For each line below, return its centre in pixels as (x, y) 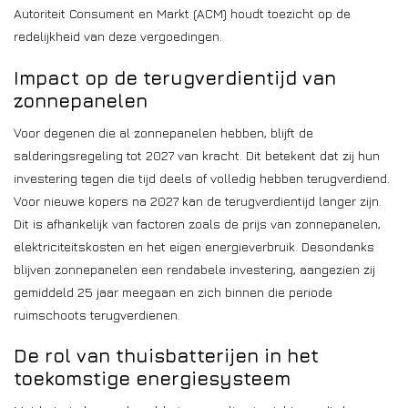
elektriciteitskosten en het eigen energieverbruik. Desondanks (194, 246)
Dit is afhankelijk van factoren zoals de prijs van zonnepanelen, (197, 223)
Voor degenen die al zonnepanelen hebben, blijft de (163, 132)
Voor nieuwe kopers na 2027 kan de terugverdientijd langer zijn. (198, 200)
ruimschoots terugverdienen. (97, 314)
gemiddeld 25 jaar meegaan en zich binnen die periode (173, 291)
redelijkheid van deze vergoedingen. (118, 36)
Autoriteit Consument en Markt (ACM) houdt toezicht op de (182, 13)
